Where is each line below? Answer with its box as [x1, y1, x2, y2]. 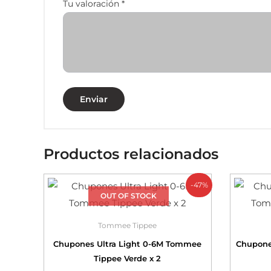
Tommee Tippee [98, 221, 157, 230]
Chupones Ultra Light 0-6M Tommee [53, 239, 202, 249]
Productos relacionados [44, 145, 218, 163]
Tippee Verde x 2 [94, 253, 162, 264]
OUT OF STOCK [100, 191, 157, 201]
